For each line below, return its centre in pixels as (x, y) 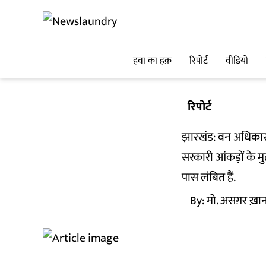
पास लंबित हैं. (209, 178)
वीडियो (237, 61)
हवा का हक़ (152, 61)
